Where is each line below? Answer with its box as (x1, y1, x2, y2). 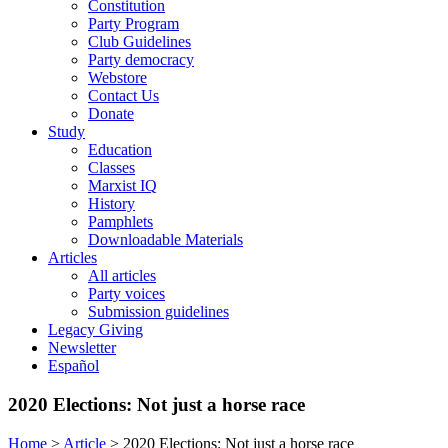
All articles (88, 267, 156, 285)
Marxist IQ (88, 177, 157, 195)
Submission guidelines (88, 303, 229, 321)
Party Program (88, 15, 179, 33)
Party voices (88, 285, 165, 303)
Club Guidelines (88, 33, 191, 51)
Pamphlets (88, 213, 153, 231)
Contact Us (88, 87, 159, 105)
